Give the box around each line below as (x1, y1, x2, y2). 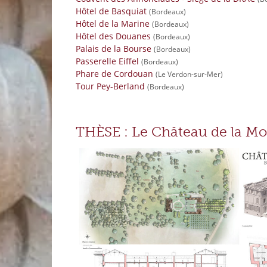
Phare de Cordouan (76, 67, 153, 79)
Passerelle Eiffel (76, 55, 139, 67)
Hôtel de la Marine (76, 17, 150, 29)
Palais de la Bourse (76, 42, 151, 54)
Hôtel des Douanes (76, 30, 151, 42)
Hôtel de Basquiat (76, 5, 147, 17)
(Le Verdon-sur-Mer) (156, 69, 223, 79)
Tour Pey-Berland (76, 80, 145, 92)
